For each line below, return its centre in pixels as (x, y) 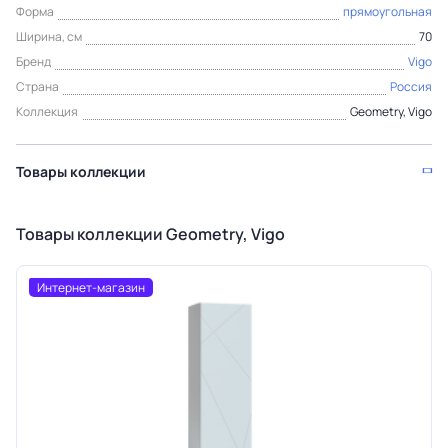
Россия (411, 86)
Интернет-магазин (91, 287)
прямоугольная (387, 11)
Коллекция (47, 111)
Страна (37, 86)
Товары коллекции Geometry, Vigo (150, 234)
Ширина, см (49, 36)
